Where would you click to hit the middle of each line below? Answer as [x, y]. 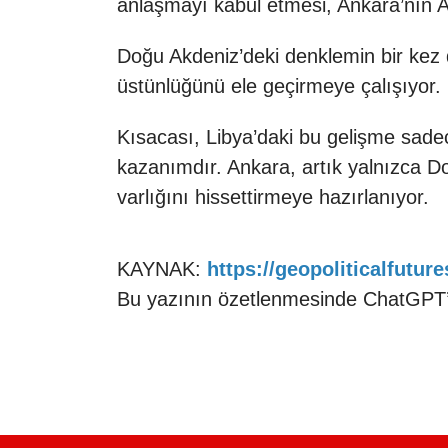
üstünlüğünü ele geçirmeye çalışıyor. [279, 86]
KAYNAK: [162, 269]
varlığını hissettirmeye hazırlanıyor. [273, 197]
